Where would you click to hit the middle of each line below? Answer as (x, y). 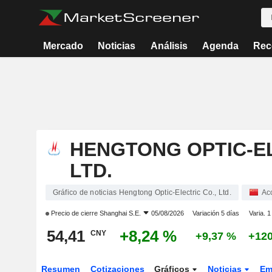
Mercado (63, 46)
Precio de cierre (74, 213)
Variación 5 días (216, 213)
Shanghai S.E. (120, 213)
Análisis (169, 46)
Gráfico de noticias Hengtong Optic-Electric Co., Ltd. (142, 192)
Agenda (220, 46)
